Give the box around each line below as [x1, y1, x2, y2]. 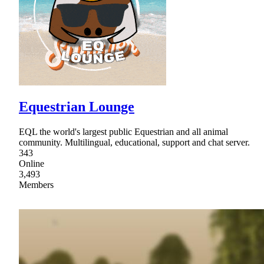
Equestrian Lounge [19, 99, 134, 115]
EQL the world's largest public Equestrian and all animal [19, 127, 228, 137]
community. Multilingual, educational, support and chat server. [19, 137, 250, 148]
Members [19, 180, 54, 190]
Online [19, 159, 44, 169]
